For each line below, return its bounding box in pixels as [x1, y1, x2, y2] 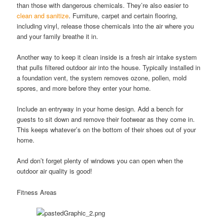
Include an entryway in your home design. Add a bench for [17, 104, 184, 114]
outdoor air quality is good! [17, 166, 93, 176]
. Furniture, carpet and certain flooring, [69, 11, 178, 21]
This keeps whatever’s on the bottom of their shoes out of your [17, 125, 196, 135]
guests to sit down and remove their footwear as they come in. [17, 114, 195, 124]
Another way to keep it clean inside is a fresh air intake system [17, 52, 197, 62]
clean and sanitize [17, 11, 69, 21]
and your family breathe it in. [17, 32, 101, 41]
